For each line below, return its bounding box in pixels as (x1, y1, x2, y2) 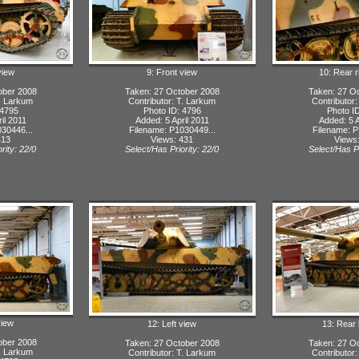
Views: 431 (151, 134, 193, 144)
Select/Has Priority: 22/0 (125, 143, 219, 154)
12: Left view (147, 318, 196, 329)
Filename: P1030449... (128, 124, 216, 135)
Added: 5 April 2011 (135, 115, 209, 125)
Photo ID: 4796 (143, 105, 201, 115)
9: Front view (147, 67, 197, 77)
